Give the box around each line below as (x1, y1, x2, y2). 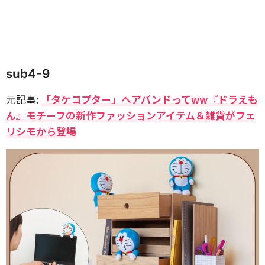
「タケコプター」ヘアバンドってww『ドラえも (41, 92, 258, 106)
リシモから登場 (6, 124, 76, 138)
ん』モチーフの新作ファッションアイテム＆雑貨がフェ (6, 108, 256, 122)
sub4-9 (6, 66, 50, 81)
